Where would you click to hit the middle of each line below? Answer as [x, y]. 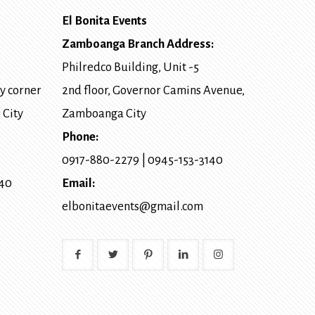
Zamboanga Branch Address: [138, 44]
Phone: [80, 137]
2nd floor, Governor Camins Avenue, [153, 91]
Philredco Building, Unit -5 [130, 67]
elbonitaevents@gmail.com [133, 207]
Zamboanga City [104, 114]
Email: [78, 184]
